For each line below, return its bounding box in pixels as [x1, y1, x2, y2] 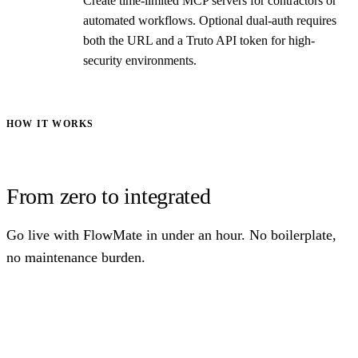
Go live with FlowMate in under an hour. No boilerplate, [6, 227, 336, 244]
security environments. [83, 54, 197, 68]
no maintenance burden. [6, 249, 145, 266]
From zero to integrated [6, 184, 211, 209]
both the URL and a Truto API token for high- [83, 34, 315, 48]
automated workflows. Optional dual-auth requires [83, 14, 336, 28]
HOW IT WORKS [6, 118, 94, 130]
